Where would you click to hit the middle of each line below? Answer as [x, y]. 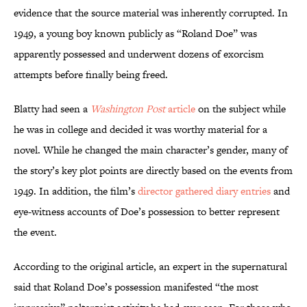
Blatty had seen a [52, 109]
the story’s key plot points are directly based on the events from [153, 171]
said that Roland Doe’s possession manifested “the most [136, 287]
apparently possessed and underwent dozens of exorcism [139, 54]
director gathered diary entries [204, 191]
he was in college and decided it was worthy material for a [140, 130]
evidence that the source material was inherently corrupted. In [151, 13]
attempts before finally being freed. [91, 75]
